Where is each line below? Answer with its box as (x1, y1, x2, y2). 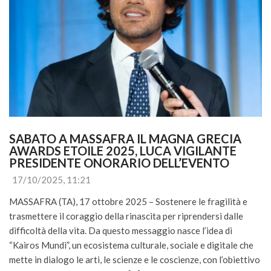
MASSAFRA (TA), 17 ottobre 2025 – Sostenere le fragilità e (9, 196, 247, 207)
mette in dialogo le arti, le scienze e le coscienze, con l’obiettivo (9, 254, 260, 266)
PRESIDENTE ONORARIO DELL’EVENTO (9, 155, 229, 171)
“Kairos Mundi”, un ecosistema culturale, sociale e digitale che (9, 240, 253, 251)
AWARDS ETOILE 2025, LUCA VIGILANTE (9, 143, 239, 158)
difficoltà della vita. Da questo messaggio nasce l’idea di (9, 225, 232, 237)
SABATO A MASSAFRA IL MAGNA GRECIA (9, 131, 244, 146)
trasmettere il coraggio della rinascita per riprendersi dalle (9, 211, 243, 222)
